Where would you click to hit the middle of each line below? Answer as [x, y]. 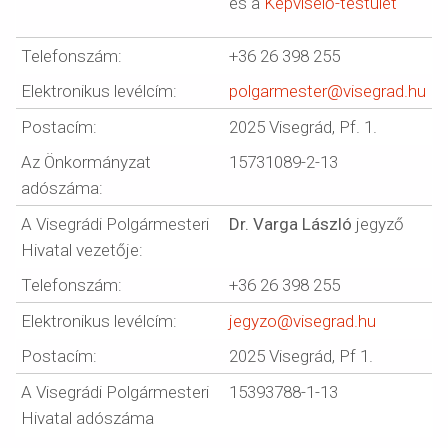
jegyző [378, 224]
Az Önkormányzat [86, 162]
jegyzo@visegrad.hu [302, 321]
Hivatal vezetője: [82, 250]
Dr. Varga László [290, 224]
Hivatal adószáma [87, 418]
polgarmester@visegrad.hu [327, 91]
